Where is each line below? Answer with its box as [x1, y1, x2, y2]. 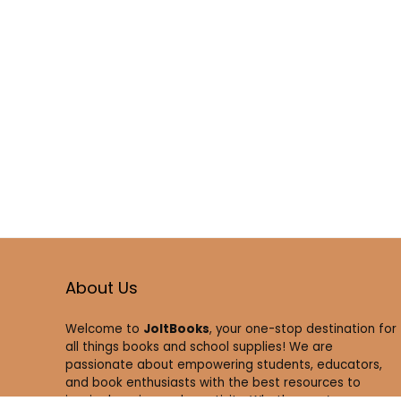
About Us [64, 277, 138, 300]
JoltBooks [142, 320, 209, 338]
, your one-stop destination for [209, 320, 397, 338]
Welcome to [64, 320, 143, 338]
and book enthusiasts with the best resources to [64, 374, 361, 392]
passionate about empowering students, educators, [64, 356, 382, 374]
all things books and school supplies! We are [64, 338, 333, 356]
